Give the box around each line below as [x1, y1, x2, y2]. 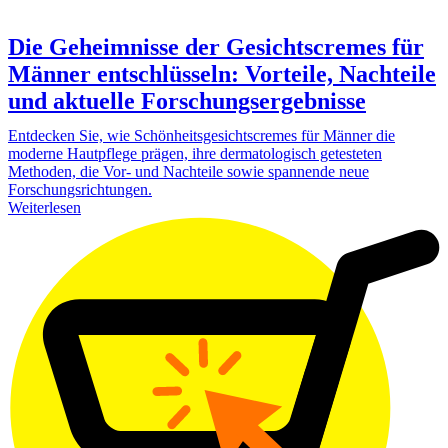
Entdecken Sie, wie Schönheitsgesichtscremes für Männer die [8, 126, 395, 144]
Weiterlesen [8, 198, 81, 216]
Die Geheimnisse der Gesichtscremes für [8, 33, 424, 60]
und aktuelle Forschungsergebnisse [8, 87, 366, 114]
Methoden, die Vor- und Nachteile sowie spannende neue [8, 162, 369, 180]
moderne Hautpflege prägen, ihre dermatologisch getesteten [8, 144, 382, 162]
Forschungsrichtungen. [8, 180, 152, 198]
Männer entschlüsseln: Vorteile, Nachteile [8, 60, 436, 87]
